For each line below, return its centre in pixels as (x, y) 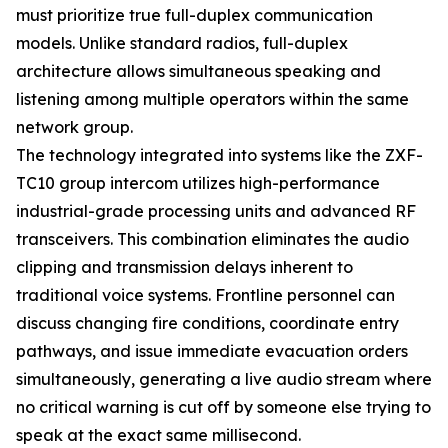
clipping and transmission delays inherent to (184, 267)
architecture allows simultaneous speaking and (198, 71)
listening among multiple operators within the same (212, 99)
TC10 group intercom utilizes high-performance (198, 183)
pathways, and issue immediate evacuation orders (212, 351)
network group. (74, 127)
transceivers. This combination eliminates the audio (212, 239)
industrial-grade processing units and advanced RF (216, 211)
